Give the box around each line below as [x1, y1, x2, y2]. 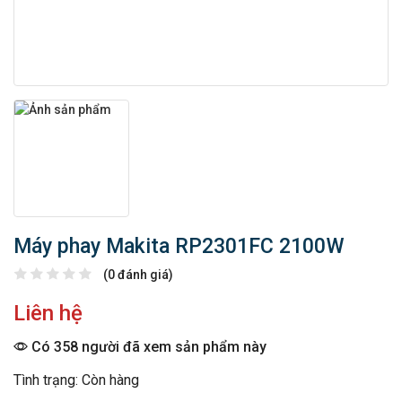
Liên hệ [13, 301, 83, 327]
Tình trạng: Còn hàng [13, 371, 139, 389]
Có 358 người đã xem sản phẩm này [28, 338, 267, 356]
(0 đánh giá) [103, 267, 173, 283]
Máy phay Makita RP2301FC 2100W [13, 234, 345, 259]
